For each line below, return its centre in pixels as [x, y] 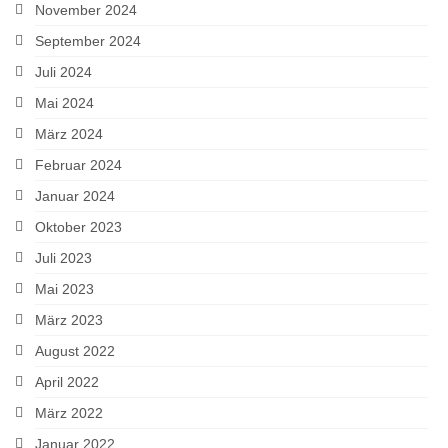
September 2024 [88, 40]
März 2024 [69, 133]
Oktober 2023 [78, 226]
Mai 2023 [64, 288]
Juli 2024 [63, 71]
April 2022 [67, 381]
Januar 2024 [75, 195]
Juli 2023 [63, 257]
